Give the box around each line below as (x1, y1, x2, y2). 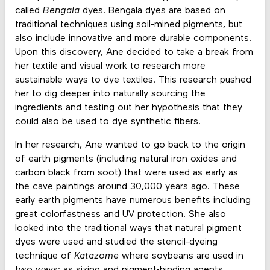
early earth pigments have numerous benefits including (14, 195, 251, 206)
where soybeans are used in (118, 251, 243, 261)
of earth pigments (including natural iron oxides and (14, 154, 237, 164)
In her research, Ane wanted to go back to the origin (14, 140, 245, 150)
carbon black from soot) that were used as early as (14, 168, 238, 178)
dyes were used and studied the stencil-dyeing (14, 237, 218, 247)
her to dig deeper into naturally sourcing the (14, 89, 206, 99)
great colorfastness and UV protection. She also (14, 209, 226, 219)
